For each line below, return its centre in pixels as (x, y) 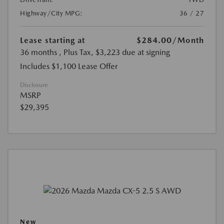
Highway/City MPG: (51, 13)
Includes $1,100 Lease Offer (69, 66)
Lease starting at (52, 40)
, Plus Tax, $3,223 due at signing (114, 52)
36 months (38, 52)
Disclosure (34, 85)
